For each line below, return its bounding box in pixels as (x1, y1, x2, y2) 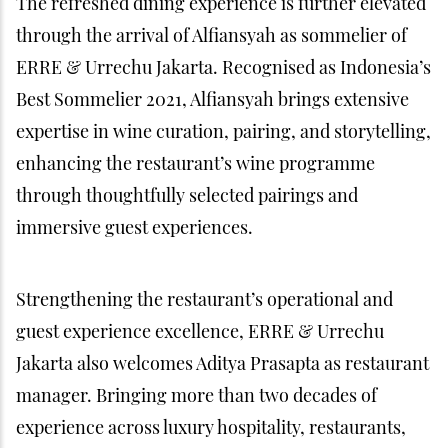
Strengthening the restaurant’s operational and (16, 287, 393, 312)
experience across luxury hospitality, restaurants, (16, 415, 406, 440)
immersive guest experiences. (16, 215, 253, 240)
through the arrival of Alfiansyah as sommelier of (16, 23, 407, 48)
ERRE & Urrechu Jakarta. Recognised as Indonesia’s (16, 55, 431, 80)
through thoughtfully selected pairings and (16, 183, 358, 208)
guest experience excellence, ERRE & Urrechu (16, 319, 384, 344)
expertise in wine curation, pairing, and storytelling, (16, 119, 431, 144)
